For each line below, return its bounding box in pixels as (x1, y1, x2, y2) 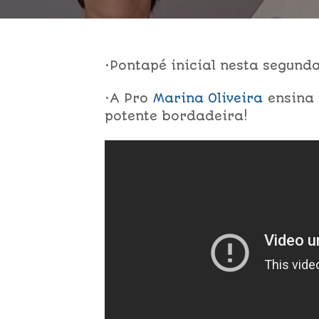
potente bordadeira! (105, 108, 247, 123)
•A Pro (105, 90, 153, 105)
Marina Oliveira (153, 90, 263, 105)
